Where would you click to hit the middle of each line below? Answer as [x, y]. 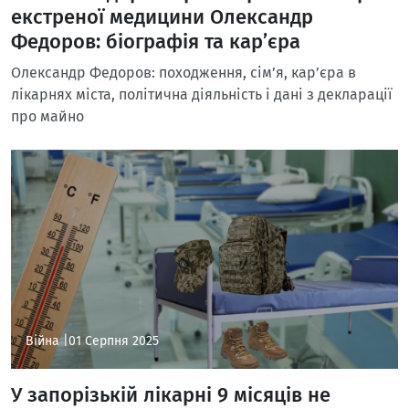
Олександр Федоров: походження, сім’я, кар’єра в [184, 73]
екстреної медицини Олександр [162, 17]
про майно [47, 116]
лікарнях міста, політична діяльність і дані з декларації [202, 94]
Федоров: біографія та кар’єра [156, 42]
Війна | [47, 341]
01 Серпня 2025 [114, 341]
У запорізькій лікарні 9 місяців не [171, 395]
